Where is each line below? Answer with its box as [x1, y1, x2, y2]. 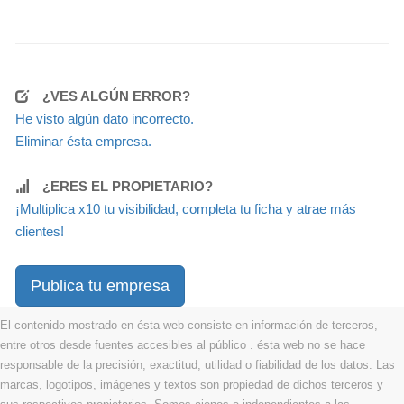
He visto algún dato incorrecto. [15, 110, 194, 126]
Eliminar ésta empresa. [15, 133, 151, 149]
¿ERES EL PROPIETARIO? [42, 178, 213, 194]
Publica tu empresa [31, 276, 170, 295]
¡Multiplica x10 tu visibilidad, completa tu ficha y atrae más [15, 200, 356, 216]
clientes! [15, 223, 64, 239]
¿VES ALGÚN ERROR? [42, 87, 190, 104]
